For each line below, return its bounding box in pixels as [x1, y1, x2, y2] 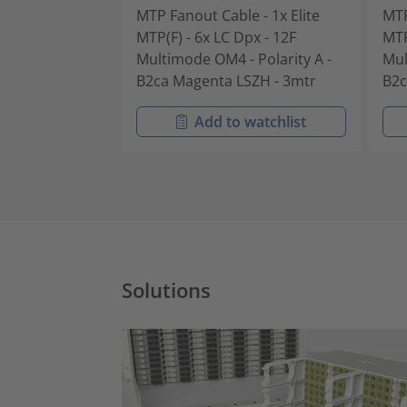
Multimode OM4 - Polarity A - [136, 48, 332, 69]
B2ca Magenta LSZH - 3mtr [136, 70, 316, 91]
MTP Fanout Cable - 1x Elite [136, 5, 320, 25]
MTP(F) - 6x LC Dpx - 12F [136, 26, 296, 47]
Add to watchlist [194, 111, 307, 132]
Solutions [122, 276, 211, 303]
